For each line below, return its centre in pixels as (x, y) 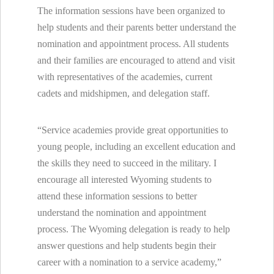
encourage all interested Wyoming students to (124, 179)
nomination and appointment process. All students (133, 43)
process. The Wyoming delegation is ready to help (134, 229)
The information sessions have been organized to (131, 10)
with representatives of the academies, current (125, 76)
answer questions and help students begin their (127, 245)
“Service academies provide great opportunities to (133, 130)
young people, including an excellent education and (136, 146)
